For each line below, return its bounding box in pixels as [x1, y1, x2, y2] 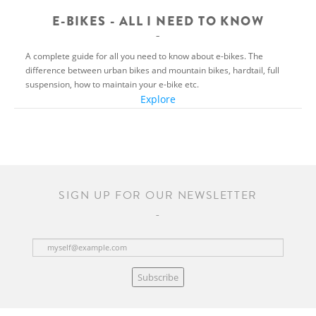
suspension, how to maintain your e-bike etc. [25, 78, 199, 90]
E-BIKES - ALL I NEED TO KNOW [51, 11, 265, 30]
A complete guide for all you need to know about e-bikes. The [25, 49, 263, 61]
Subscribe [137, 270, 178, 284]
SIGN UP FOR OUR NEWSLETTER [59, 186, 257, 204]
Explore [140, 92, 176, 106]
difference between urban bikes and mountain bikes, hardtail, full [25, 63, 279, 75]
